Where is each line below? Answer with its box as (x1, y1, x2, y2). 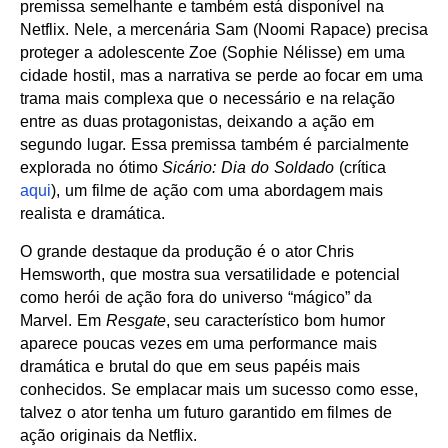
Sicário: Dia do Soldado (162, 159, 334, 177)
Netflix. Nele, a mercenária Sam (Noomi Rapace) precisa (20, 21, 428, 39)
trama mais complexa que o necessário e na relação (20, 90, 396, 108)
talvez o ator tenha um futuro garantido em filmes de (20, 404, 393, 422)
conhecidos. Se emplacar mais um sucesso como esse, (20, 381, 418, 399)
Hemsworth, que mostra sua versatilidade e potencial (20, 266, 400, 284)
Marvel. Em (20, 312, 106, 330)
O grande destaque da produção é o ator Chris (20, 243, 355, 261)
